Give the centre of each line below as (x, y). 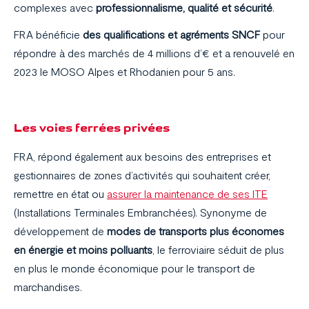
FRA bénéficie (48, 34)
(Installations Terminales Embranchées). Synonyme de (140, 212)
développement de (60, 231)
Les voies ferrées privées (92, 128)
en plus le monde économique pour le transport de (134, 268)
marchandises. (48, 287)
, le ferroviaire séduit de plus (218, 250)
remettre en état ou (60, 194)
